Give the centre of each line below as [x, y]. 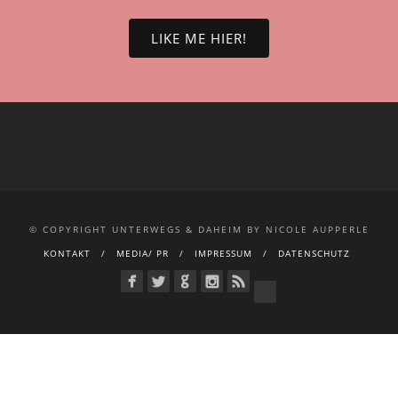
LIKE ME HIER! [199, 38]
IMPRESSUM [223, 253]
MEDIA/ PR [143, 253]
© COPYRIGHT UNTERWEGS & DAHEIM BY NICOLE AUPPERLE [199, 229]
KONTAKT [67, 253]
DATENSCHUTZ [314, 253]
